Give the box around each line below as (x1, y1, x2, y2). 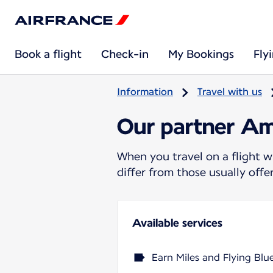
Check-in (101, 48, 149, 60)
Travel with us (197, 86, 262, 97)
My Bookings (168, 48, 234, 60)
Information (117, 86, 173, 97)
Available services (132, 216, 222, 229)
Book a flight (15, 48, 82, 60)
